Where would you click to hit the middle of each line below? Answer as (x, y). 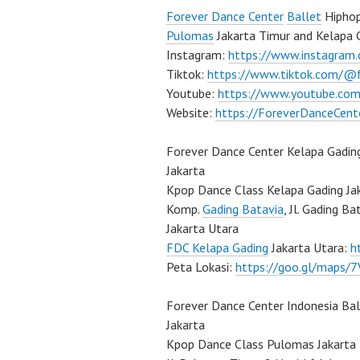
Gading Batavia (243, 209)
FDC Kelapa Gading (217, 247)
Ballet (304, 16)
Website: (191, 112)
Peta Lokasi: (201, 267)
